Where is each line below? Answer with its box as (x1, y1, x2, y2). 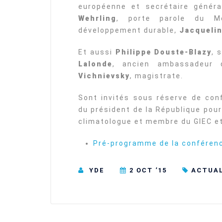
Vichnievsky (78, 72, 130, 80)
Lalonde (78, 60, 112, 68)
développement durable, (78, 26, 179, 34)
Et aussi (78, 48, 115, 56)
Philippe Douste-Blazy (115, 48, 212, 56)
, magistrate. (130, 72, 183, 80)
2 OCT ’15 (129, 166, 167, 174)
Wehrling (78, 14, 116, 22)
